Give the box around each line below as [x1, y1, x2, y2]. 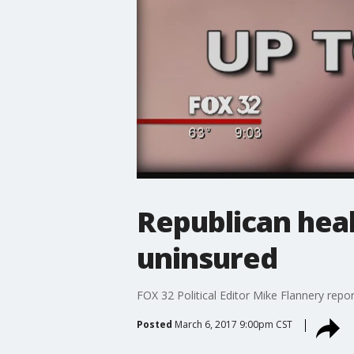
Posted [136, 317, 172, 331]
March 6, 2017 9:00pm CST [174, 317, 292, 331]
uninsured [136, 238, 277, 277]
